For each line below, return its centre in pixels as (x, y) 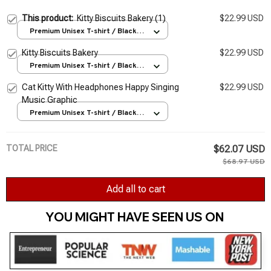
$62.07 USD (239, 149)
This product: (49, 18)
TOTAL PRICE (32, 148)
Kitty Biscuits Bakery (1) (121, 18)
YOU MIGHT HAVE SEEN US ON (135, 217)
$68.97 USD (244, 162)
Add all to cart (135, 189)
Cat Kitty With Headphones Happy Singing (100, 87)
